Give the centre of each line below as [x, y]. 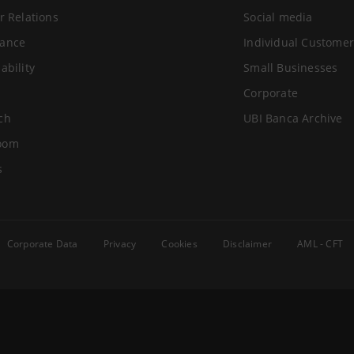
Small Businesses [291, 68]
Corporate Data [42, 244]
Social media [278, 17]
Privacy [120, 244]
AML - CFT [320, 244]
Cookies [179, 244]
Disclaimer [248, 244]
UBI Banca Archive [293, 118]
